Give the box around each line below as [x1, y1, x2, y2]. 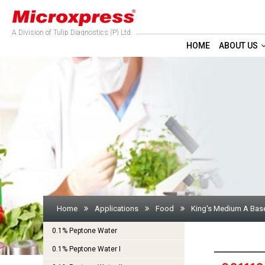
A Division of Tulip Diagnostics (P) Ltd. [12, 28, 132, 37]
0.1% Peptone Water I [51, 245, 121, 253]
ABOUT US [219, 41, 258, 50]
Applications [94, 204, 138, 213]
